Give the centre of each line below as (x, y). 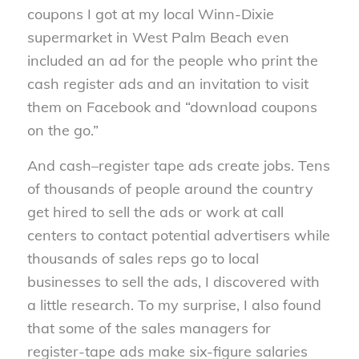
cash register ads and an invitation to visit (167, 83)
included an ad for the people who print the (172, 60)
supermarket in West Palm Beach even (158, 37)
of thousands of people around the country (170, 189)
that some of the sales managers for (149, 329)
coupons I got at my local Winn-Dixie (150, 14)
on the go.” (63, 130)
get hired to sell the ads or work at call (155, 212)
